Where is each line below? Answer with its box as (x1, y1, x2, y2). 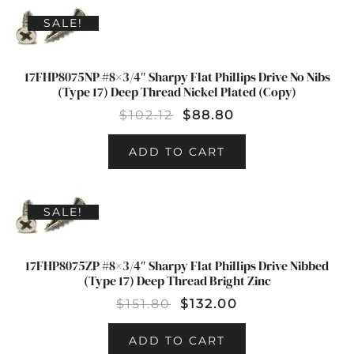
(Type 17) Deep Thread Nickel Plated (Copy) (58, 83, 296, 100)
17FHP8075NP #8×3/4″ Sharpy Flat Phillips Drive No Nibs (24, 68, 330, 85)
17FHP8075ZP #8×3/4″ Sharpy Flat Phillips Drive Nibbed (25, 257, 329, 274)
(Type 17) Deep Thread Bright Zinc (83, 272, 271, 289)
